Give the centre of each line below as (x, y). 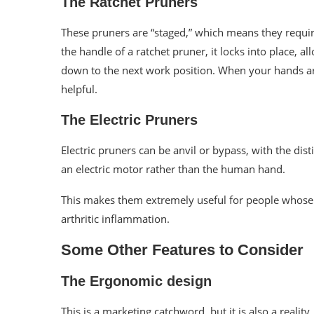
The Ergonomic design (136, 281)
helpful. (79, 89)
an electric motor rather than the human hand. (173, 169)
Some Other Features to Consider (182, 250)
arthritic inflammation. (115, 218)
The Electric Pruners (129, 120)
